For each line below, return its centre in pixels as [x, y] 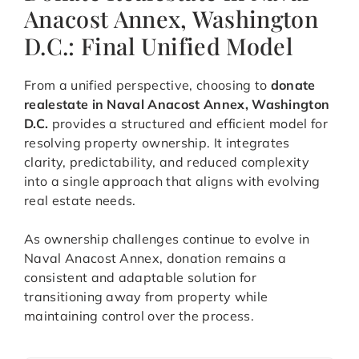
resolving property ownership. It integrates [157, 143]
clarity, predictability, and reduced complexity [167, 162]
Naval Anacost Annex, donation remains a [155, 258]
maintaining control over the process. [139, 316]
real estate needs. [80, 201]
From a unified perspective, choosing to [147, 85]
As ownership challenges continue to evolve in [167, 239]
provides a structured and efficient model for [188, 124]
